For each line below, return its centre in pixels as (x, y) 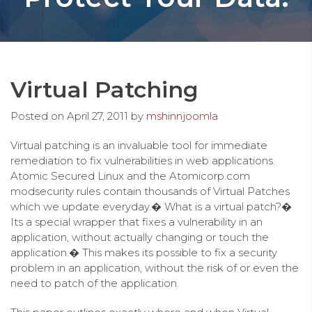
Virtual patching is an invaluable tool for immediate (139, 145)
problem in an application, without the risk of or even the (155, 267)
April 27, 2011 (97, 116)
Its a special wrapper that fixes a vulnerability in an (136, 221)
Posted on (39, 116)
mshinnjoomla (182, 116)
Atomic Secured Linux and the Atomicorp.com (130, 175)
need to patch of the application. (95, 283)
